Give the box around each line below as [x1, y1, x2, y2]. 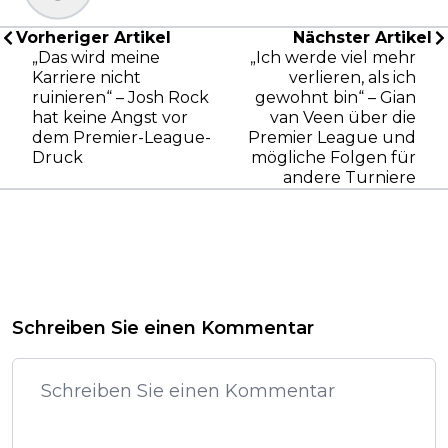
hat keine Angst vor [32, 107, 188, 127]
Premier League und [248, 127, 416, 147]
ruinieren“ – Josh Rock [32, 87, 209, 107]
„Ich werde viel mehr [250, 47, 416, 67]
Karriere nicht [32, 67, 141, 87]
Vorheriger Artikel [16, 27, 171, 47]
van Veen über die [270, 107, 416, 127]
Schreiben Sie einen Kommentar [12, 316, 314, 339]
